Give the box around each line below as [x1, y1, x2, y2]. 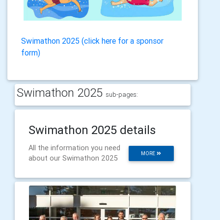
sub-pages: [106, 90, 138, 99]
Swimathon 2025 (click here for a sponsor [21, 35, 164, 46]
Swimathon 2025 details [28, 122, 156, 137]
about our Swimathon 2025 [28, 153, 118, 163]
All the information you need [28, 143, 120, 152]
